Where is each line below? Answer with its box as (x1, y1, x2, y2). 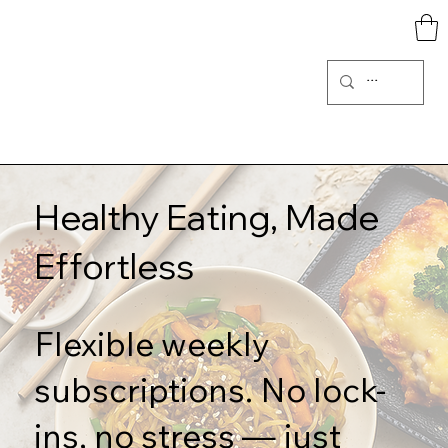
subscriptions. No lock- (34, 368, 387, 411)
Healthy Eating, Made (33, 195, 379, 240)
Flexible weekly (34, 322, 271, 365)
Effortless (33, 244, 194, 289)
